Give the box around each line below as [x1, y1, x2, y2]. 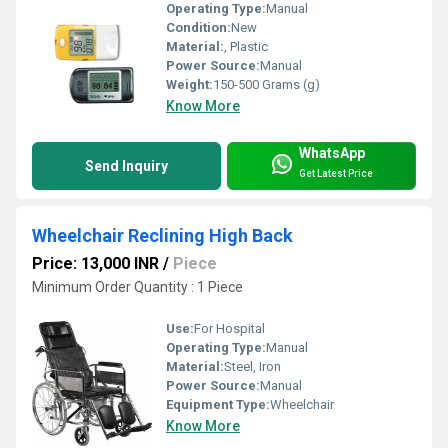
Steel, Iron [224, 359, 281, 375]
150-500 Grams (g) [213, 76, 320, 92]
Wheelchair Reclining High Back [32, 224, 293, 246]
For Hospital [194, 321, 265, 337]
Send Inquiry [85, 157, 168, 174]
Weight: [166, 76, 213, 92]
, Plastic [224, 38, 268, 54]
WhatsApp [299, 144, 365, 161]
